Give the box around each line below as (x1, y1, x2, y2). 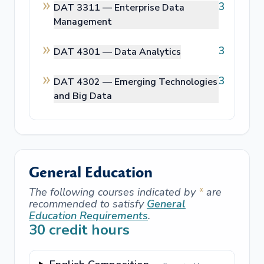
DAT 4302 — (54, 75, 114, 88)
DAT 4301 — (54, 45, 114, 58)
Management (54, 15, 112, 28)
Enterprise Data (114, 1, 184, 14)
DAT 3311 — (54, 1, 114, 14)
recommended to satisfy (29, 197, 144, 211)
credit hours (45, 220, 130, 239)
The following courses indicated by (29, 185, 196, 199)
